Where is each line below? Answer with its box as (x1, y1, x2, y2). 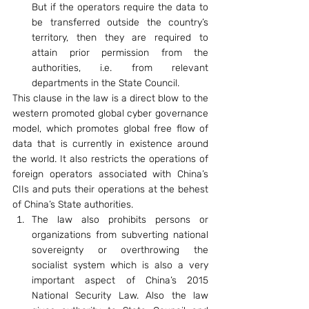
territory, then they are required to (32, 32, 208, 43)
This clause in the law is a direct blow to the (12, 92, 208, 104)
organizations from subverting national (32, 229, 208, 241)
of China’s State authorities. (12, 199, 133, 210)
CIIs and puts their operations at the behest (12, 183, 208, 195)
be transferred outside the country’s (32, 17, 208, 28)
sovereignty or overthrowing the (32, 244, 208, 256)
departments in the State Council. (32, 77, 179, 89)
